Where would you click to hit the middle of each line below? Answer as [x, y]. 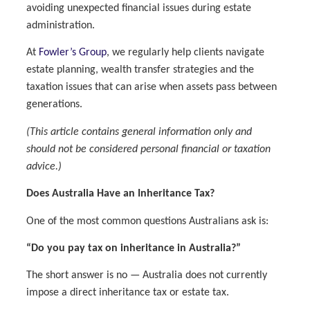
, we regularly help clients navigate [186, 53]
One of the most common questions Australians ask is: [148, 221]
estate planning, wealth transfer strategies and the [140, 70]
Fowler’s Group [73, 53]
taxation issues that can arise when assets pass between [152, 88]
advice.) [44, 166]
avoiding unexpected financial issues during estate [139, 9]
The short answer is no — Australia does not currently [147, 276]
